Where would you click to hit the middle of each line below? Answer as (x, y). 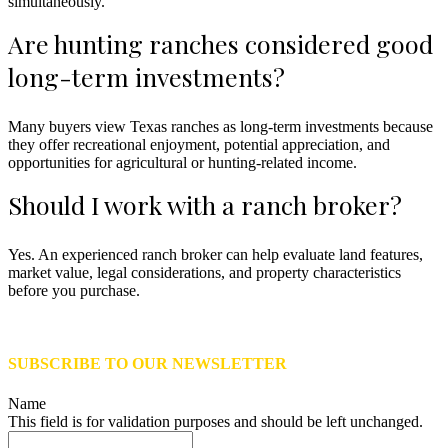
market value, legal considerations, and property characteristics (204, 273)
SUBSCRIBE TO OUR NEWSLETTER (147, 364)
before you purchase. (74, 291)
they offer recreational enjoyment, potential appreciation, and (199, 145)
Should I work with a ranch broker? (205, 205)
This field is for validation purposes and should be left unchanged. (215, 421)
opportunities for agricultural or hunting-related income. (182, 163)
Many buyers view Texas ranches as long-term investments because (220, 127)
